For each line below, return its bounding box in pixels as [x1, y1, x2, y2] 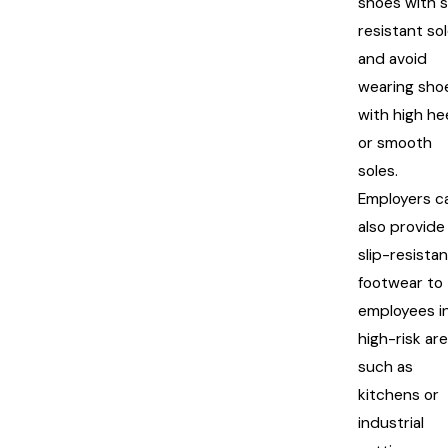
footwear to [358, 273, 443, 294]
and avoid [358, 49, 427, 70]
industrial [358, 413, 424, 434]
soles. [358, 161, 398, 182]
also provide [358, 217, 445, 238]
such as [358, 357, 413, 378]
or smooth [358, 133, 432, 154]
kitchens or [358, 385, 439, 406]
